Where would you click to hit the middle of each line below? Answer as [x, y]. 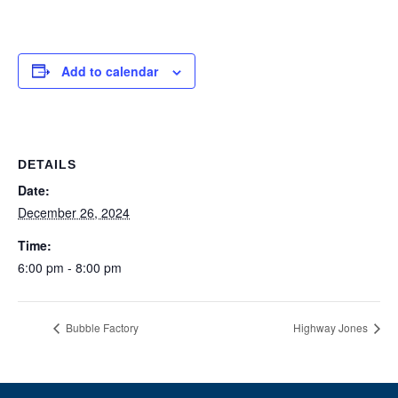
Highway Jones [332, 327]
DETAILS [47, 164]
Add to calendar [110, 71]
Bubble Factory [101, 327]
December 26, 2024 [74, 212]
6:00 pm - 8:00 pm [70, 267]
